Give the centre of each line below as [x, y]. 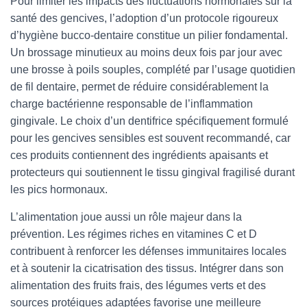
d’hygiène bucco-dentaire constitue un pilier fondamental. [149, 35]
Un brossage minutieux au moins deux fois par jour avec [146, 52]
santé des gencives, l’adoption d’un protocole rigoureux [144, 18]
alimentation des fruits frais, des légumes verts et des [138, 285]
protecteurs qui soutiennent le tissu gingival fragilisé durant [152, 172]
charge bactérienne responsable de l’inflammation [132, 104]
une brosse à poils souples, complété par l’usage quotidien [153, 70]
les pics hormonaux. [59, 189]
